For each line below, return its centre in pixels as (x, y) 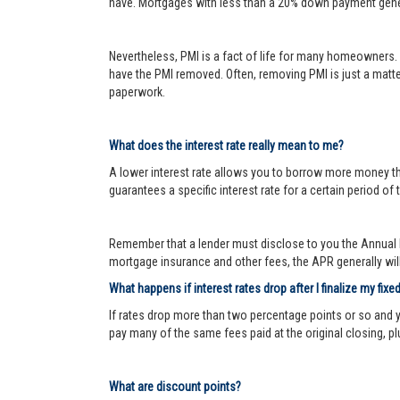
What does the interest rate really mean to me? (226, 146)
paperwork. (137, 92)
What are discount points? (175, 387)
